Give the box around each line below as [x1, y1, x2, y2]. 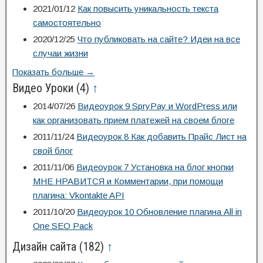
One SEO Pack [33, 221, 93, 231]
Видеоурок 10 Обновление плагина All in [77, 207, 242, 217]
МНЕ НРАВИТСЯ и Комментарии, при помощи [33, 176, 223, 186]
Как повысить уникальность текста [77, 4, 218, 14]
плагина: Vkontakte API [33, 190, 124, 200]
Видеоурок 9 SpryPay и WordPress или [77, 101, 237, 111]
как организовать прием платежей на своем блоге [33, 115, 234, 125]
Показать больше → [12, 67, 95, 77]
